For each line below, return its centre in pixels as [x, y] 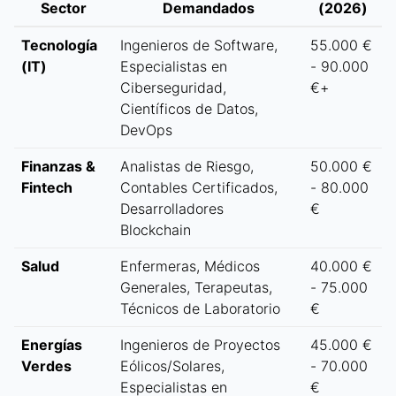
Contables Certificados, [199, 188]
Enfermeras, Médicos [190, 267]
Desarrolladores [172, 209]
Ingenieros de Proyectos [200, 345]
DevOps [146, 130]
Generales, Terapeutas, [196, 288]
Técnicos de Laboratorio [200, 309]
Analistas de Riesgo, [187, 167]
